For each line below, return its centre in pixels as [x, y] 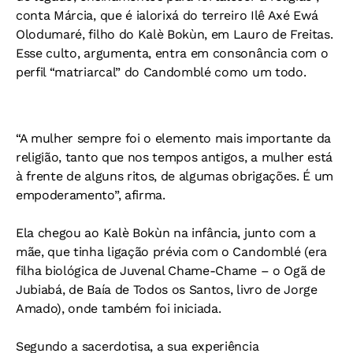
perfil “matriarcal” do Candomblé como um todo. [161, 72]
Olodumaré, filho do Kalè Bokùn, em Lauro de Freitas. [175, 34]
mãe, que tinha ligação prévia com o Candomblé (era [171, 252]
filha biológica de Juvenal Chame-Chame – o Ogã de [171, 271]
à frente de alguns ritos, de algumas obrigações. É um [175, 176]
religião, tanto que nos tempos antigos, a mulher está [175, 157]
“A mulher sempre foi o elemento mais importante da [173, 138]
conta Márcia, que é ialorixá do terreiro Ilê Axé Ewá [167, 15]
